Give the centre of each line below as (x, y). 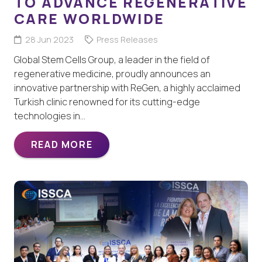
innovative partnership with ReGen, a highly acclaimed (127, 88)
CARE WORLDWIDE (89, 19)
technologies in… (50, 116)
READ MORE (62, 144)
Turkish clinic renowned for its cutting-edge (107, 102)
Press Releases (127, 40)
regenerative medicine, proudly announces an (112, 74)
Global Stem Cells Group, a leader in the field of (112, 60)
